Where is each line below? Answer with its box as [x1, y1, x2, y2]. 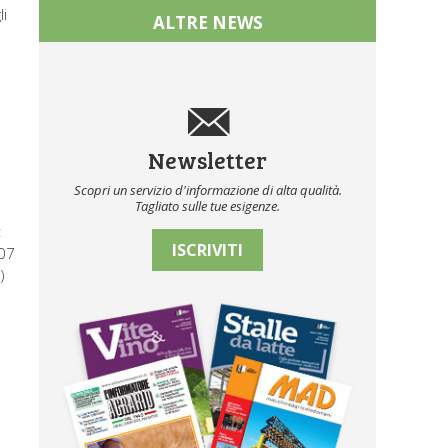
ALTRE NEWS [152, 11, 263, 34]
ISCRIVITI [172, 239, 244, 261]
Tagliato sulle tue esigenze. [135, 197, 281, 215]
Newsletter [148, 144, 268, 175]
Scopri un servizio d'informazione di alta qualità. [73, 181, 342, 199]
